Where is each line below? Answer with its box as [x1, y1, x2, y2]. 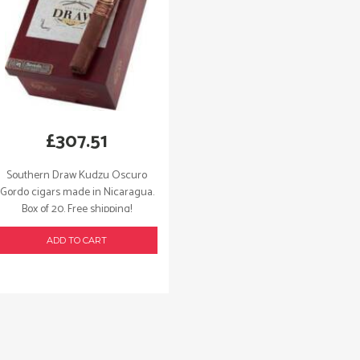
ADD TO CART [47, 235, 107, 246]
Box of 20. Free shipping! [22, 199, 132, 219]
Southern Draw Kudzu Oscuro [6, 166, 147, 185]
